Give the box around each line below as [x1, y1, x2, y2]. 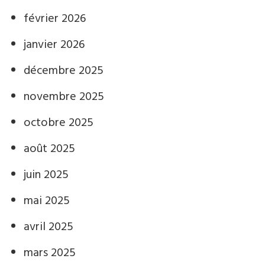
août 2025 [24, 140, 75, 159]
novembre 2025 [24, 88, 104, 106]
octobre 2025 [24, 114, 93, 132]
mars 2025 [24, 244, 76, 263]
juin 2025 [24, 166, 69, 185]
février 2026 [24, 9, 86, 28]
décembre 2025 [24, 62, 104, 80]
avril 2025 [24, 218, 73, 237]
